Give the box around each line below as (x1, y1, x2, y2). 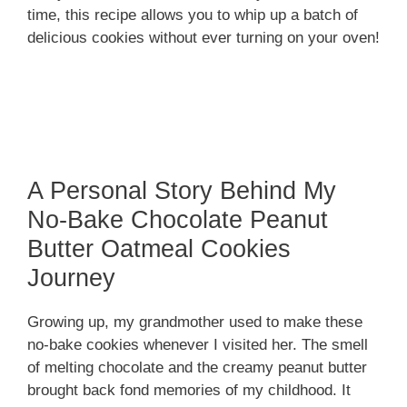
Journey (27, 264, 115, 293)
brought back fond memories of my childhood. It (27, 382, 351, 400)
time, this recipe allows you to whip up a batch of (27, 5, 358, 24)
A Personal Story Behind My (27, 177, 336, 205)
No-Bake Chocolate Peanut (27, 206, 328, 234)
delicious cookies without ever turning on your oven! (27, 28, 380, 46)
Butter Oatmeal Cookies (27, 235, 291, 263)
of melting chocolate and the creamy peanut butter (27, 359, 367, 377)
